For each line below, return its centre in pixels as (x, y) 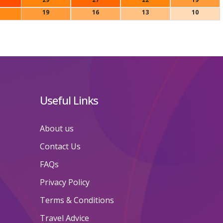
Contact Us (60, 147)
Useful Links (69, 100)
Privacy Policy (64, 182)
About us (56, 129)
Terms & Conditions (77, 200)
